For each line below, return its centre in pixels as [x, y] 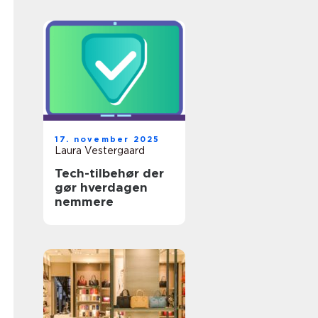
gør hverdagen [101, 187]
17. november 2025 [108, 139]
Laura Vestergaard [100, 150]
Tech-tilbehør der [109, 173]
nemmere [84, 202]
